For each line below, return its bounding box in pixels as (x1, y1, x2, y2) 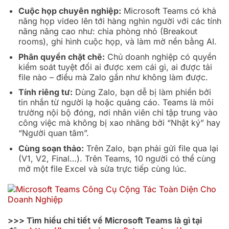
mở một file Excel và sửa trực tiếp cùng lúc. (18, 163, 187, 174)
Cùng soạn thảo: (18, 143, 84, 153)
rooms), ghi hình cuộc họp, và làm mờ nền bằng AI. (18, 36, 217, 47)
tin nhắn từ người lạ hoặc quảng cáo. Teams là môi (18, 97, 214, 108)
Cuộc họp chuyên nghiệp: (18, 5, 121, 16)
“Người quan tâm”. (18, 128, 89, 139)
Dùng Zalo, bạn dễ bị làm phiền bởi (72, 87, 211, 98)
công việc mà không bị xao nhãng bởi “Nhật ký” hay (18, 118, 220, 128)
